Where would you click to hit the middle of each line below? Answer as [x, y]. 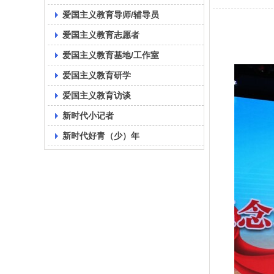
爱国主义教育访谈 [97, 95]
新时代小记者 [88, 116]
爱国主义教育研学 [97, 75]
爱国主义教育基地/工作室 [111, 55]
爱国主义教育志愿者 [101, 35]
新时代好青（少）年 [101, 136]
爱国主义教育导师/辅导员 [111, 15]
